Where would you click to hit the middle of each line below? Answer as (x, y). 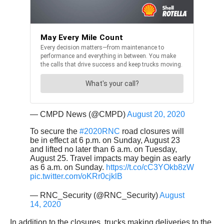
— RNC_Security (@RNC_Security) (95, 195)
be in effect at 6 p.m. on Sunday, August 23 (105, 140)
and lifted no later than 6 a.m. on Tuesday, (103, 149)
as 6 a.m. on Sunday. (68, 167)
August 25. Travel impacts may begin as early (110, 158)
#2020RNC (100, 131)
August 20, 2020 (156, 114)
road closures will (152, 131)
